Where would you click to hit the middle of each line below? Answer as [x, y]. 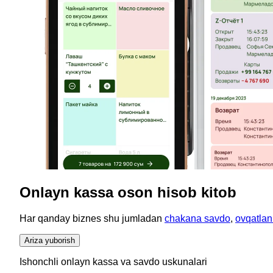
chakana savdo [197, 218]
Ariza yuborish [50, 240]
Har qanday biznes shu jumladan [92, 218]
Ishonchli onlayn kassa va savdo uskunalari [113, 261]
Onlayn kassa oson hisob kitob [128, 192]
